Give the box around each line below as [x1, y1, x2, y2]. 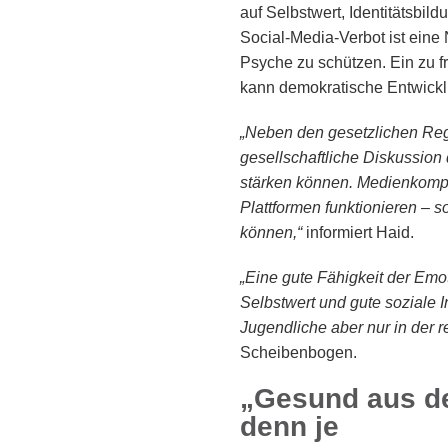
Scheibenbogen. [240, 344, 357, 362]
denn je [240, 411, 339, 443]
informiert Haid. [306, 224, 414, 242]
